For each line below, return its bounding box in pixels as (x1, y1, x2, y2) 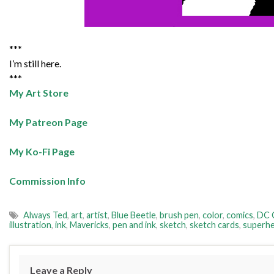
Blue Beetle (111, 210, 156, 221)
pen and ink (113, 220, 156, 231)
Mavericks (70, 220, 109, 231)
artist (86, 210, 108, 221)
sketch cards (190, 220, 239, 231)
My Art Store (9, 87, 68, 99)
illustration (9, 220, 51, 231)
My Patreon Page (9, 116, 87, 128)
